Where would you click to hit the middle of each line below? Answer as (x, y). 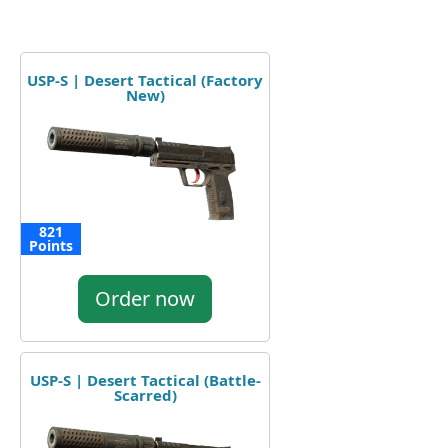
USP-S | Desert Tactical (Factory (145, 79)
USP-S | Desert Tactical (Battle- (145, 379)
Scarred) (145, 394)
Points (51, 245)
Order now (145, 298)
